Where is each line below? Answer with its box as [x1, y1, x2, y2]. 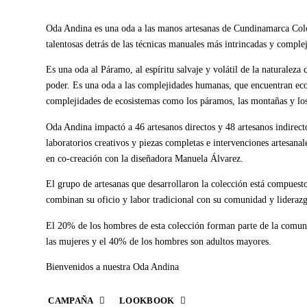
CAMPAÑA [48, 295, 94, 306]
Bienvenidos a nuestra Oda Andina [46, 261, 180, 272]
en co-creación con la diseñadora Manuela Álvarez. [46, 152, 244, 164]
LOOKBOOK [119, 295, 175, 306]
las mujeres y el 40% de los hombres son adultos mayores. [46, 235, 272, 247]
